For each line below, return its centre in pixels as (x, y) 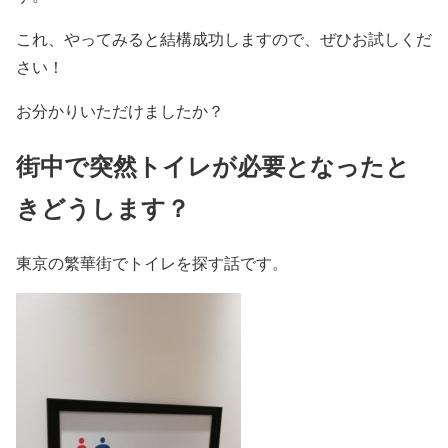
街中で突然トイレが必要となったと (213, 166)
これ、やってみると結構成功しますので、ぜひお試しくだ (224, 39)
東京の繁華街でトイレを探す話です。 (152, 263)
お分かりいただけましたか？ (120, 111)
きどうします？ (103, 208)
